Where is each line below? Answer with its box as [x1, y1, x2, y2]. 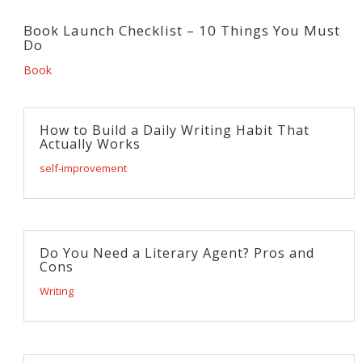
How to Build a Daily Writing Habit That [39, 121, 309, 140]
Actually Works [39, 135, 141, 154]
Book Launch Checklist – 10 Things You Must [23, 21, 340, 40]
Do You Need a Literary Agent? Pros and [39, 244, 314, 263]
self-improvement [39, 161, 127, 176]
